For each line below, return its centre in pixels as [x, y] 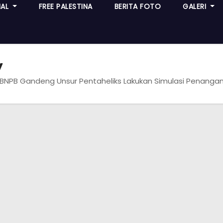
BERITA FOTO [138, 6]
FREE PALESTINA [65, 6]
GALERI [196, 6]
